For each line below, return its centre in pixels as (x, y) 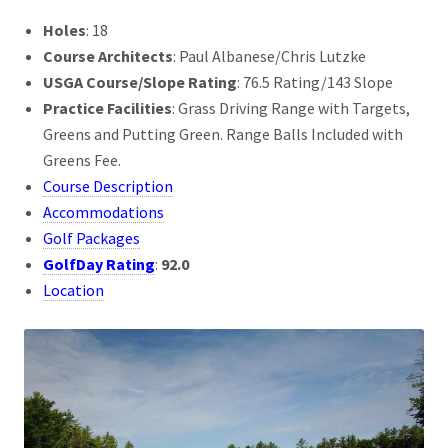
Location (74, 290)
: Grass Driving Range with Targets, (291, 108)
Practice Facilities (108, 108)
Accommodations (104, 212)
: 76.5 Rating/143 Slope (315, 82)
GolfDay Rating (99, 264)
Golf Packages (92, 238)
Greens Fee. (82, 160)
